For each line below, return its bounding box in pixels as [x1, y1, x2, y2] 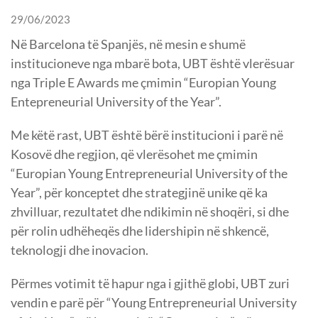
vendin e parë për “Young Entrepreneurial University [11, 295, 297, 311]
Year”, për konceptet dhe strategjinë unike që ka [11, 185, 268, 201]
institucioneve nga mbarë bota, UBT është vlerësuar [11, 55, 295, 72]
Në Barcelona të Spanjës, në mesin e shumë [11, 36, 246, 53]
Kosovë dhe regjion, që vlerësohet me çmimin [11, 146, 258, 163]
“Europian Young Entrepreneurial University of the [11, 165, 287, 182]
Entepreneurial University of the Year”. [11, 94, 221, 110]
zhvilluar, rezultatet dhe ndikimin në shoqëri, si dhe [11, 204, 289, 220]
